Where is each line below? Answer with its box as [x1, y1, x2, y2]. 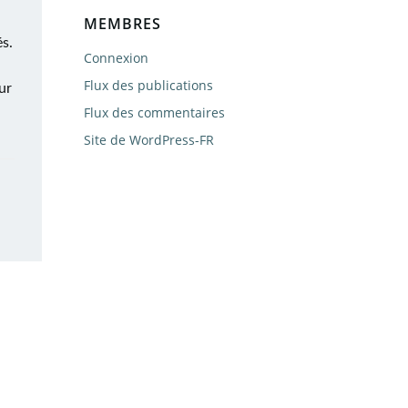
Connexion [84, 49, 148, 66]
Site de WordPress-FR [84, 131, 214, 148]
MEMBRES [84, 14, 161, 34]
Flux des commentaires [84, 104, 225, 121]
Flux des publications [84, 76, 213, 94]
